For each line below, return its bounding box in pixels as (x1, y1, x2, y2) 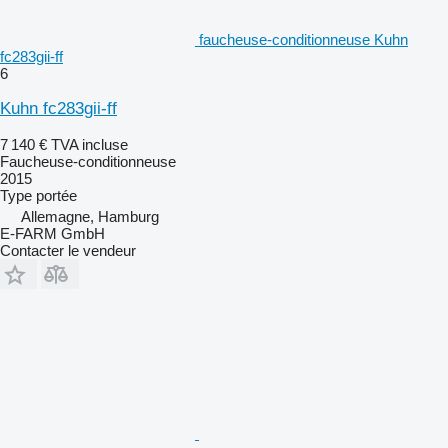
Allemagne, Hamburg (21, 207, 159, 225)
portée (36, 186, 77, 204)
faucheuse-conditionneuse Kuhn (199, 30, 408, 48)
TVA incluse (51, 135, 128, 153)
